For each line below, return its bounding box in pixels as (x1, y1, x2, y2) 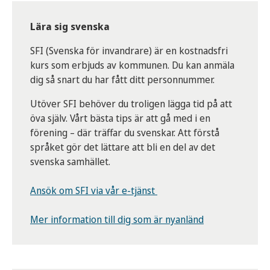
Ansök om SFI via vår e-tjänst (30, 184, 157, 198)
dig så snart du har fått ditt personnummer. (30, 73, 215, 87)
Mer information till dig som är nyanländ (30, 213, 204, 227)
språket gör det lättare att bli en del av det (30, 140, 215, 154)
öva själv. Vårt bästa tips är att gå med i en (30, 111, 210, 125)
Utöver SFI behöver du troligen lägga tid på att (30, 97, 232, 111)
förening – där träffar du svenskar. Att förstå (30, 126, 219, 140)
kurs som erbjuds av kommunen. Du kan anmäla (30, 58, 234, 72)
